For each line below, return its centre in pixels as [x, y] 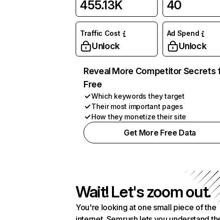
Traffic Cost [100, 33]
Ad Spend [183, 33]
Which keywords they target [138, 96]
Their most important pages [137, 106]
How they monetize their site [139, 117]
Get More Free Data [160, 133]
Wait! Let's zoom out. [143, 192]
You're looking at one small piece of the [146, 207]
